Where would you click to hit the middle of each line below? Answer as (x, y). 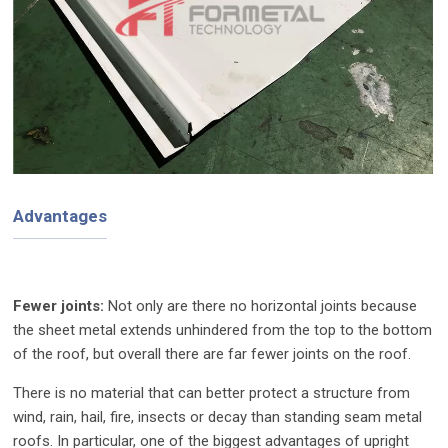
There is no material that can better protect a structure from (212, 392)
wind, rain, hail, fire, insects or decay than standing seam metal (218, 416)
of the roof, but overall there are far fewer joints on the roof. (212, 353)
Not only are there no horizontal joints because (261, 305)
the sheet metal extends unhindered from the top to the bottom (223, 329)
